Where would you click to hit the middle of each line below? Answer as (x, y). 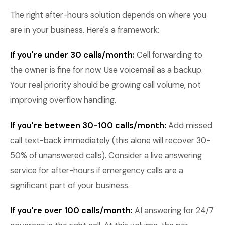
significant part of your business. (70, 186)
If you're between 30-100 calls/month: (88, 125)
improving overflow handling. (63, 100)
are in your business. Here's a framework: (85, 30)
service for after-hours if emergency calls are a (97, 171)
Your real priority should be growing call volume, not (105, 85)
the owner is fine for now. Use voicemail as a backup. (106, 70)
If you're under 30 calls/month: (72, 55)
